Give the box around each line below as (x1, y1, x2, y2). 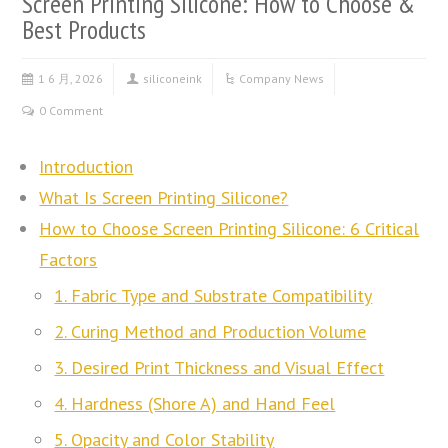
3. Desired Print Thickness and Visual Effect (54, 355, 385, 379)
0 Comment (39, 102, 104, 118)
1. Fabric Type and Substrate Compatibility (54, 283, 373, 307)
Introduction (39, 154, 134, 178)
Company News (239, 70, 325, 86)
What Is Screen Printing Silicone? (39, 185, 289, 209)
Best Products (22, 12, 147, 46)
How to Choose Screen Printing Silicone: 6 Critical (39, 216, 420, 240)
